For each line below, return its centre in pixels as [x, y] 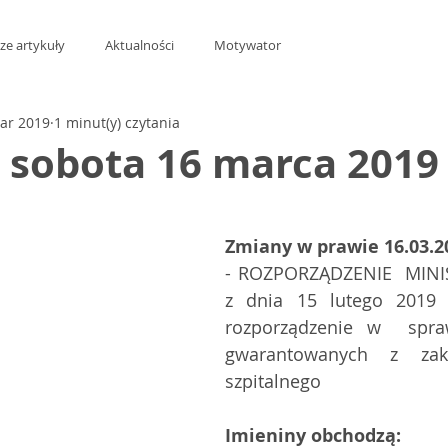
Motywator [247, 45]
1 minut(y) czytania [117, 122]
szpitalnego [275, 381]
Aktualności [139, 45]
